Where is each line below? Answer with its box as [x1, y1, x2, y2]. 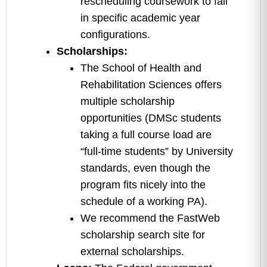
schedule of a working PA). [80, 195, 207, 207]
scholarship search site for [80, 229, 205, 241]
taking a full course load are [80, 129, 212, 141]
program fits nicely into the [80, 179, 206, 191]
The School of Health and [80, 62, 201, 74]
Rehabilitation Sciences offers [80, 79, 222, 91]
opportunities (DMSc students [80, 112, 221, 124]
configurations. [80, 29, 150, 41]
